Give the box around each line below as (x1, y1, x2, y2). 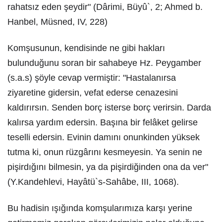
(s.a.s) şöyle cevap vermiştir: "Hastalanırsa (7, 73, 176, 83)
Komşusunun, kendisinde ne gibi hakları (7, 43, 165, 53)
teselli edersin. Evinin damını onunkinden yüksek (7, 132, 200, 142)
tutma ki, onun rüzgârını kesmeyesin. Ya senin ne (7, 147, 202, 157)
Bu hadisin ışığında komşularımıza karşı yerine (7, 203, 192, 213)
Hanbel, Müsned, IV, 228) (7, 17, 108, 27)
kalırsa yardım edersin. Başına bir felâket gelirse (7, 117, 198, 127)
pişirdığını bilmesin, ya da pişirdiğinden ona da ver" (7, 162, 208, 172)
